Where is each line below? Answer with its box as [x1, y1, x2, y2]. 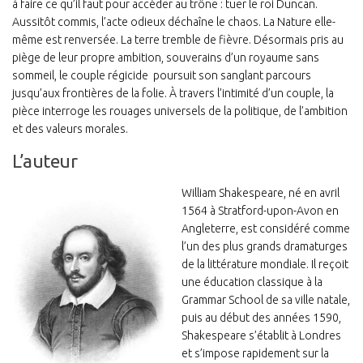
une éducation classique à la [181, 275, 322, 289]
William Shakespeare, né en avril [181, 186, 340, 200]
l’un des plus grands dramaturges [181, 240, 348, 254]
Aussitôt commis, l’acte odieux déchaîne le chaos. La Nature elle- [12, 15, 335, 29]
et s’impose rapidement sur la [181, 347, 329, 361]
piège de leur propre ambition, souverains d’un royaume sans [12, 51, 319, 65]
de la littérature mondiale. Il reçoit [181, 258, 348, 271]
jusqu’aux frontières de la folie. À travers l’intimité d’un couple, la [12, 87, 334, 100]
